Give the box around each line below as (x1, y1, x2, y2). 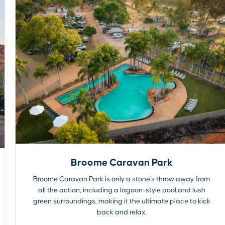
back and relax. (97, 208, 146, 216)
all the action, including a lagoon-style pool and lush (38, 186, 205, 194)
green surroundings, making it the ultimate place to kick (33, 197, 210, 205)
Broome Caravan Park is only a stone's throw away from (33, 175, 210, 183)
